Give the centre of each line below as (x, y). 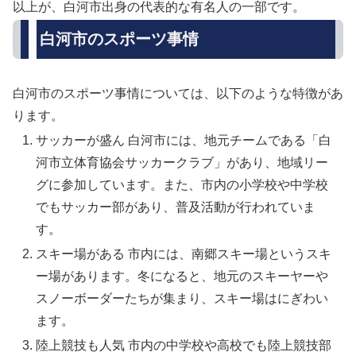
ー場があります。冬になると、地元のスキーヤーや (182, 276)
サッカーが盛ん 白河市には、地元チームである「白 (184, 140)
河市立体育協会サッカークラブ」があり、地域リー (182, 162)
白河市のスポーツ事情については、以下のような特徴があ (178, 93)
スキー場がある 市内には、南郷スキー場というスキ (184, 254)
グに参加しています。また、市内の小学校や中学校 (182, 184)
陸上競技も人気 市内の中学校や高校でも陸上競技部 (184, 346)
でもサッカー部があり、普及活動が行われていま (176, 207)
